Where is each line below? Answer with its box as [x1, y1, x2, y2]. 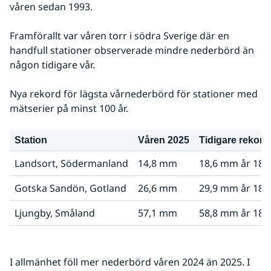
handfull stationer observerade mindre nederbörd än [10, 43, 254, 57]
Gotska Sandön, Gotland [15, 181, 126, 195]
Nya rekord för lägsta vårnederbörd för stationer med [10, 87, 258, 100]
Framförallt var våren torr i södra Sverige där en [10, 28, 229, 42]
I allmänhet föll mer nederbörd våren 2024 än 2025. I [10, 255, 250, 269]
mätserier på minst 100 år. [10, 101, 128, 115]
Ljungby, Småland [15, 206, 95, 220]
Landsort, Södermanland [15, 156, 128, 170]
